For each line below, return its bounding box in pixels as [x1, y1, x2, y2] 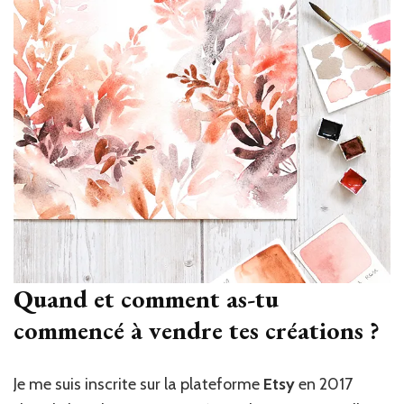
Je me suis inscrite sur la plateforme [14, 373, 263, 394]
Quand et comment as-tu [14, 281, 279, 315]
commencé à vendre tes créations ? [14, 313, 380, 346]
